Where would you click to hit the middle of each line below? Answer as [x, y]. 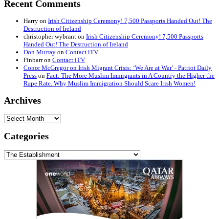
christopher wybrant [50, 36]
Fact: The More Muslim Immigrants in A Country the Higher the [131, 75]
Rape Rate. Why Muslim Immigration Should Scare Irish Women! [109, 83]
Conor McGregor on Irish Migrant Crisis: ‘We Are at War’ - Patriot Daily [118, 67]
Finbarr [33, 60]
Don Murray [40, 52]
